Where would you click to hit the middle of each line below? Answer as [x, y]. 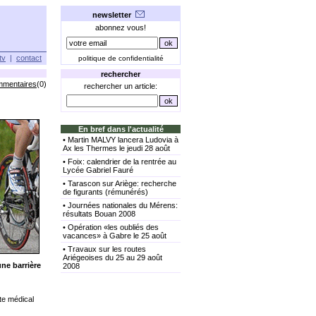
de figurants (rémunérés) [105, 192]
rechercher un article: [121, 86]
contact [29, 58]
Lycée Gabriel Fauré [98, 170]
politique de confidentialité [121, 58]
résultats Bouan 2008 [99, 214]
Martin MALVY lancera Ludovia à [123, 140]
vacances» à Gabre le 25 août [115, 236]
